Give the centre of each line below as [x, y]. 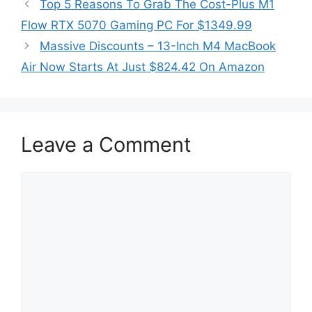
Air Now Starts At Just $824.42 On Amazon [143, 67]
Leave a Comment [106, 145]
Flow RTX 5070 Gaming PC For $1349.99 [136, 25]
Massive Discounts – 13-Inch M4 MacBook [158, 46]
